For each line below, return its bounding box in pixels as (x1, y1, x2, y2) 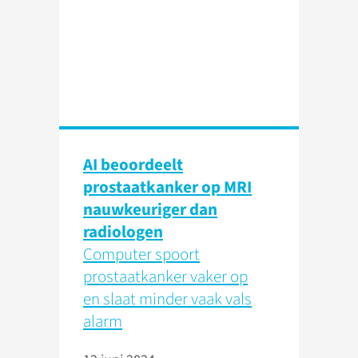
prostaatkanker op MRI (83, 175, 252, 200)
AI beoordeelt (83, 153, 183, 177)
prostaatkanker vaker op (83, 265, 248, 289)
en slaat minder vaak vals (83, 287, 252, 312)
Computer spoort (83, 242, 200, 267)
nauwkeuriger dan (83, 197, 217, 222)
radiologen (83, 220, 163, 245)
